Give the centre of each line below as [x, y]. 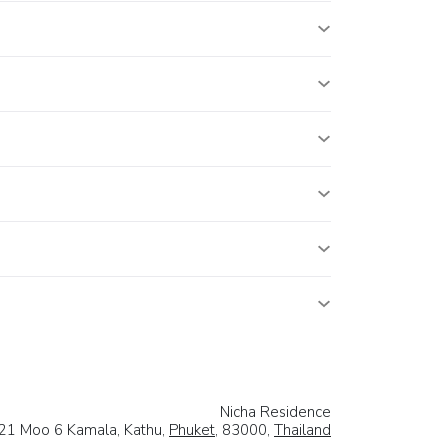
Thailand [302, 429]
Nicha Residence [275, 411]
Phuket [192, 429]
